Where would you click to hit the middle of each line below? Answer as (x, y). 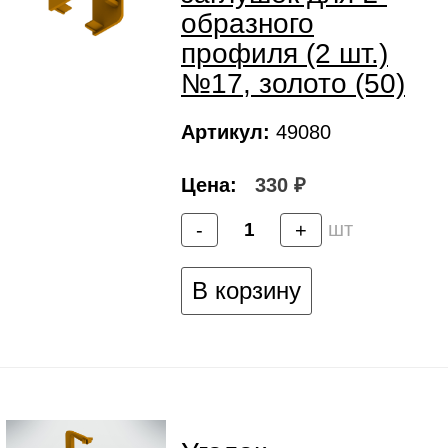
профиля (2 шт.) (284, 54)
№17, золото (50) (293, 84)
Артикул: (225, 132)
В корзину (246, 291)
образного (247, 24)
